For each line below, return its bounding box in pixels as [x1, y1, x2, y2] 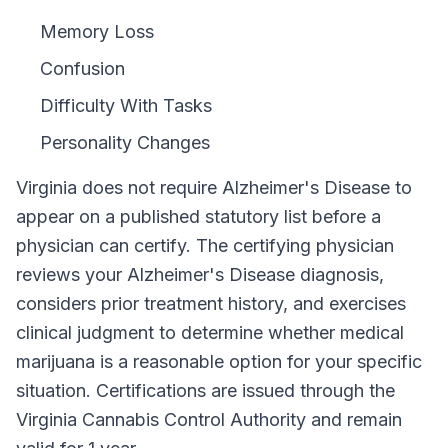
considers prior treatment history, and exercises [16, 293, 406, 314]
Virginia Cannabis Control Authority [16, 409, 306, 430]
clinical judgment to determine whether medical [16, 322, 404, 343]
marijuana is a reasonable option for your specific [16, 351, 422, 372]
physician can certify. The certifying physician [16, 235, 394, 256]
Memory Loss [40, 21, 154, 42]
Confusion [40, 58, 125, 79]
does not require [77, 177, 222, 198]
